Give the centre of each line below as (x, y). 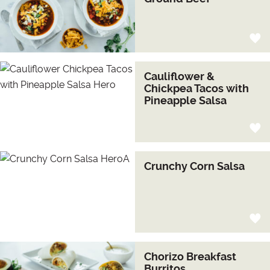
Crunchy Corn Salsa (194, 166)
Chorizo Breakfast (190, 256)
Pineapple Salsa (185, 100)
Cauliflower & (179, 76)
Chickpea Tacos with (196, 88)
